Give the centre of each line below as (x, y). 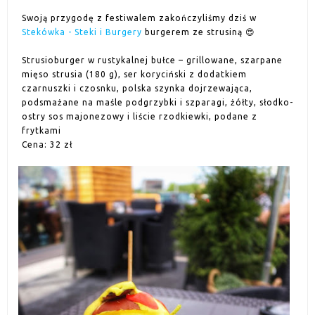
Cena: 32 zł (47, 144)
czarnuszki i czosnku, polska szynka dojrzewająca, (137, 88)
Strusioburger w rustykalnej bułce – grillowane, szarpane (152, 60)
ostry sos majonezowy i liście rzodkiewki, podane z (140, 116)
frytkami (41, 130)
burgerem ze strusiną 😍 (199, 32)
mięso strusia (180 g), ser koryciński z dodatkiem (134, 74)
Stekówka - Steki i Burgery (82, 32)
